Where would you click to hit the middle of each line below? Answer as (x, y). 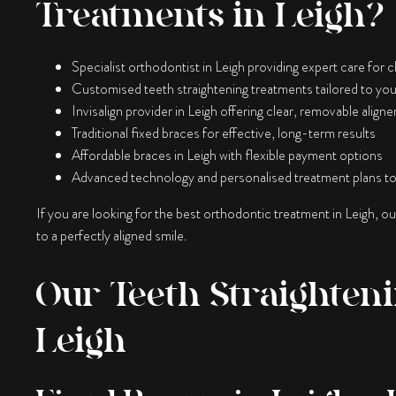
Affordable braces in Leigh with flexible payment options (227, 155)
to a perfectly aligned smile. (111, 235)
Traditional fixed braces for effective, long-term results (223, 133)
